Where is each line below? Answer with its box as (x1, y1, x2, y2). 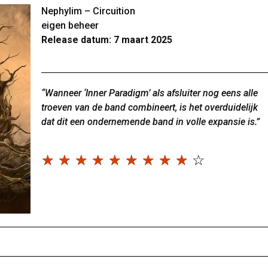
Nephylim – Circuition (41, 5, 135, 17)
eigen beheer (41, 20, 99, 31)
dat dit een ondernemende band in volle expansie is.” (41, 116, 260, 127)
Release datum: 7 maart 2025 (41, 34, 172, 45)
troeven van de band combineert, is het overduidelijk (41, 102, 258, 113)
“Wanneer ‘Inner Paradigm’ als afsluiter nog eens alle (41, 87, 258, 99)
